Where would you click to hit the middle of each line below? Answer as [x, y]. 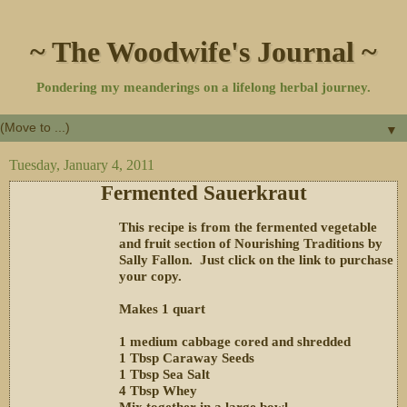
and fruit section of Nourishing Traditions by [251, 243]
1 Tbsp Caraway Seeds [187, 357]
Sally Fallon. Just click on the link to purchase [256, 259]
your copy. [150, 276]
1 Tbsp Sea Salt [164, 374]
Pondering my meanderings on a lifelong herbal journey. [203, 87]
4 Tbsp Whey [158, 390]
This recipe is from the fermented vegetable [248, 227]
